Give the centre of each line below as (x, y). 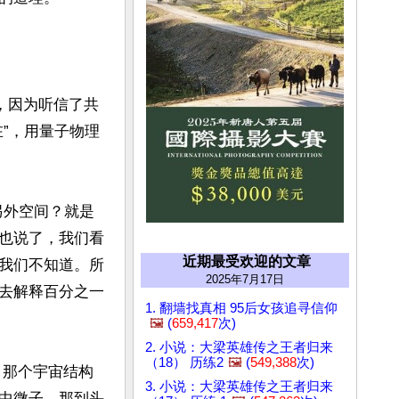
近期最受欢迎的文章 (247, 262)
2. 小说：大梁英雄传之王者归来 (239, 348)
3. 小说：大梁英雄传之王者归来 (239, 387)
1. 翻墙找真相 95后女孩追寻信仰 (241, 309)
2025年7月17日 (245, 280)
